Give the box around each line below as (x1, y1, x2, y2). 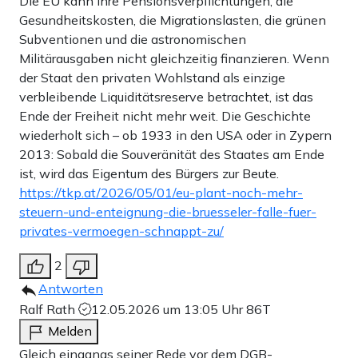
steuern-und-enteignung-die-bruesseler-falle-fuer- (19, 203, 316, 220)
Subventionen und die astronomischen (19, 30, 246, 47)
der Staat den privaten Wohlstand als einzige (19, 69, 285, 86)
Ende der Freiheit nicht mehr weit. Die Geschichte (19, 107, 311, 124)
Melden (48, 322, 92, 339)
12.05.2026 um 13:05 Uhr (91, 300, 246, 317)
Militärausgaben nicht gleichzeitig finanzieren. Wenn (19, 50, 329, 66)
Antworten (38, 280, 103, 296)
